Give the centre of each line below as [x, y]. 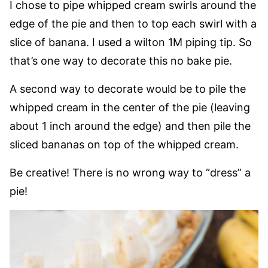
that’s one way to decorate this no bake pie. [121, 60]
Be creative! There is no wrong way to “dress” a [130, 172]
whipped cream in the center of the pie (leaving [130, 107]
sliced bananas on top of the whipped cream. [124, 144]
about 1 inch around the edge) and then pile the [130, 126]
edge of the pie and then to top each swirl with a [133, 23]
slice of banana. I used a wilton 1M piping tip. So [131, 42]
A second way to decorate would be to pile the [128, 89]
